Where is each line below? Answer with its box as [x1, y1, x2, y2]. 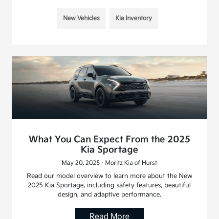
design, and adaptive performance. [57, 191, 161, 199]
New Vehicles [63, 15, 100, 22]
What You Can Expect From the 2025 [28, 134, 190, 145]
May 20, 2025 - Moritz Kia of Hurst [62, 159, 157, 167]
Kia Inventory [115, 15, 152, 22]
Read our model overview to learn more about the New [26, 172, 192, 180]
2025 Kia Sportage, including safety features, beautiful [28, 181, 191, 190]
